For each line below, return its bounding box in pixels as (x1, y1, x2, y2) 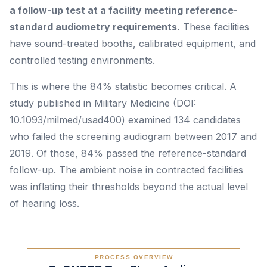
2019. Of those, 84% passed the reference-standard (10, 147, 246, 159)
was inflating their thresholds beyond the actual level (10, 180, 248, 193)
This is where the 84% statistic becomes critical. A (10, 80, 237, 92)
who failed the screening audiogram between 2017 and (10, 130, 257, 142)
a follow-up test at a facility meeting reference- (10, 4, 238, 16)
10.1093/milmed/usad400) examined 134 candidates (10, 113, 241, 126)
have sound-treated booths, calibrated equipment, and (10, 37, 256, 49)
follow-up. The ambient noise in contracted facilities (10, 163, 243, 176)
